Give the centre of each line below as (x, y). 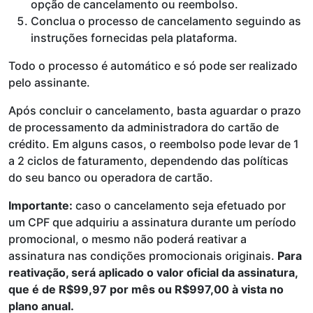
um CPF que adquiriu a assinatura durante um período (152, 222)
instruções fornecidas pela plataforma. (134, 38)
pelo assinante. (49, 82)
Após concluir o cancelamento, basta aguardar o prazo (155, 110)
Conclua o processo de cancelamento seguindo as (166, 21)
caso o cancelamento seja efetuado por (179, 205)
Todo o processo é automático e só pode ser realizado (153, 66)
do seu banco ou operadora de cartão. (111, 177)
